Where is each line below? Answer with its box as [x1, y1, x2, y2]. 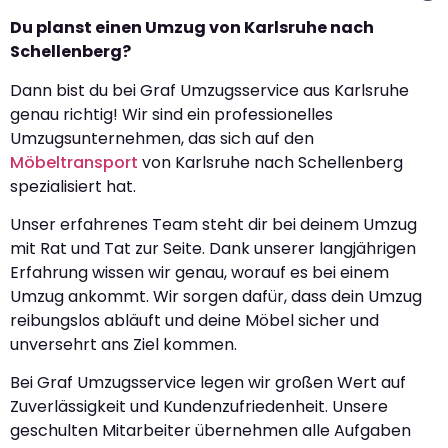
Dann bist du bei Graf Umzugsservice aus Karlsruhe [10, 78, 409, 102]
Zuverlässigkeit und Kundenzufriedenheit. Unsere [10, 395, 388, 419]
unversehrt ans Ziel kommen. [10, 332, 237, 356]
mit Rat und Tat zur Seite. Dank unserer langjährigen [10, 236, 416, 260]
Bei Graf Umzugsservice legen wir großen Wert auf [10, 371, 406, 395]
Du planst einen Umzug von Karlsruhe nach [10, 16, 374, 40]
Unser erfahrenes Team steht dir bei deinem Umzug [10, 212, 417, 236]
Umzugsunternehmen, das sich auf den [10, 126, 314, 150]
